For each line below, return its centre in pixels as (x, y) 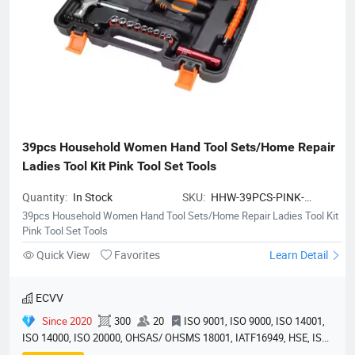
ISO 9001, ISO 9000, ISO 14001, (254, 321)
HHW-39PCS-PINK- (258, 197)
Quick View (63, 254)
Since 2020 (67, 321)
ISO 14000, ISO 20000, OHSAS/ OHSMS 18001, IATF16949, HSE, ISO (176, 337)
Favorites (136, 254)
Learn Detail (300, 254)
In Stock (93, 197)
